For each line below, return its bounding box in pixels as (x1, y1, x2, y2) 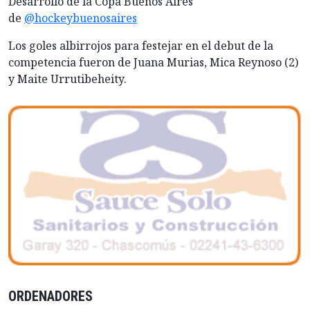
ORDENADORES (8, 288, 93, 305)
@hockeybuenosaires (24, 10, 137, 26)
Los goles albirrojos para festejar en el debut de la (8, 38, 273, 54)
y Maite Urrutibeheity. (8, 71, 127, 87)
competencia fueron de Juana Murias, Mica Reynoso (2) (8, 55, 298, 71)
